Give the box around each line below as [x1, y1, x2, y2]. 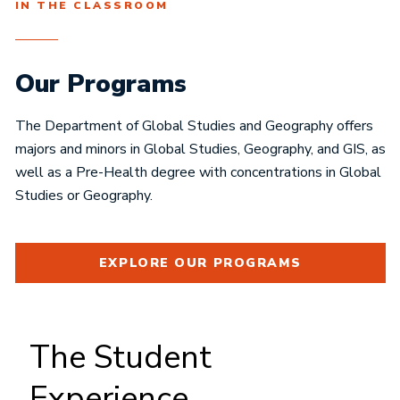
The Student [29, 336, 212, 380]
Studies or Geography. [14, 186, 153, 206]
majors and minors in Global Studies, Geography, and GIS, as [14, 139, 386, 160]
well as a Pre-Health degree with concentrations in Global [14, 162, 381, 183]
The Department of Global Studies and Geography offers [14, 116, 373, 137]
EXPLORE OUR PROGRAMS [98, 254, 302, 272]
